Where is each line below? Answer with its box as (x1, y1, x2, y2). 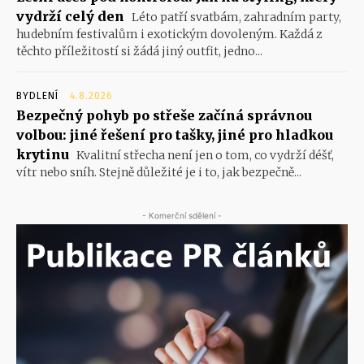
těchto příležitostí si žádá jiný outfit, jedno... (16, 44, 262, 59)
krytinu (16, 146, 69, 163)
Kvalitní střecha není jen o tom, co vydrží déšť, (74, 148, 334, 163)
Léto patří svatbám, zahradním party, (129, 10, 341, 25)
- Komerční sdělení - (142, 210, 222, 221)
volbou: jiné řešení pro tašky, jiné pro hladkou (16, 127, 333, 144)
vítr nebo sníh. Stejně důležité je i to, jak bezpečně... (16, 165, 301, 180)
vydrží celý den (16, 8, 124, 25)
